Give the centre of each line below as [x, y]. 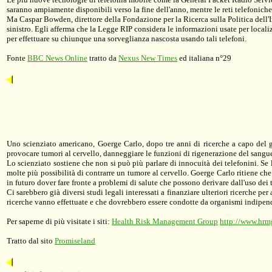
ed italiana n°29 [204, 58]
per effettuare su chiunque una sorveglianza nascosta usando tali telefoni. [127, 39]
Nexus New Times [148, 58]
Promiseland [75, 241]
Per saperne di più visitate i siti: [59, 221]
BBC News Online [57, 58]
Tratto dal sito [31, 241]
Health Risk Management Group [165, 221]
